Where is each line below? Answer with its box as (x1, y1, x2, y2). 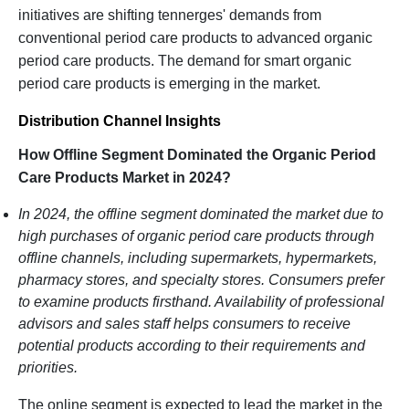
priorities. (18, 359, 81, 375)
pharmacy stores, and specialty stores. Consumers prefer (18, 271, 384, 288)
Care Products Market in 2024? (18, 169, 231, 185)
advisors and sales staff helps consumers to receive (18, 315, 351, 331)
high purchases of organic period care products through (18, 227, 374, 244)
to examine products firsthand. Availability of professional (18, 293, 384, 309)
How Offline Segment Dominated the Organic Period (18, 146, 376, 163)
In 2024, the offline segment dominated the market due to (18, 205, 383, 222)
